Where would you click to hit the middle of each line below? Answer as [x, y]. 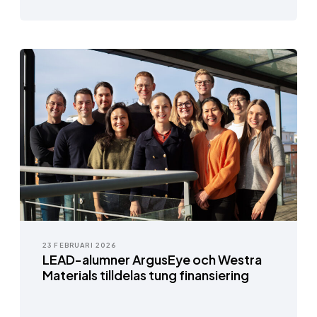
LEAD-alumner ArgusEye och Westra [152, 260]
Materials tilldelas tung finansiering [146, 275]
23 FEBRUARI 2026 [80, 245]
